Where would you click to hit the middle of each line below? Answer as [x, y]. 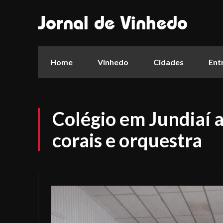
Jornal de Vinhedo [113, 23]
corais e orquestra [127, 140]
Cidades [168, 62]
